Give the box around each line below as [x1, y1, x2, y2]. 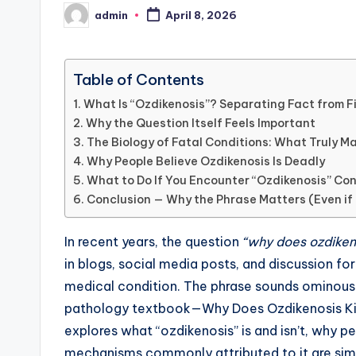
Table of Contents [73, 70, 204, 90]
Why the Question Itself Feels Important [85, 116, 315, 131]
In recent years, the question [64, 234, 242, 250]
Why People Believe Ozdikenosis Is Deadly [86, 154, 325, 169]
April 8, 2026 [164, 9, 237, 22]
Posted [64, 13, 104, 26]
